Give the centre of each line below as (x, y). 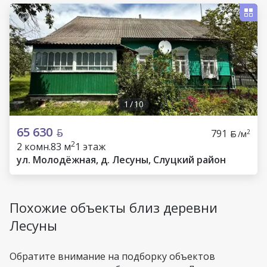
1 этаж (90, 147)
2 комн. (34, 147)
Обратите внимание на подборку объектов (112, 256)
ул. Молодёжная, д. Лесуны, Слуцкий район (121, 160)
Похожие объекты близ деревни (114, 207)
